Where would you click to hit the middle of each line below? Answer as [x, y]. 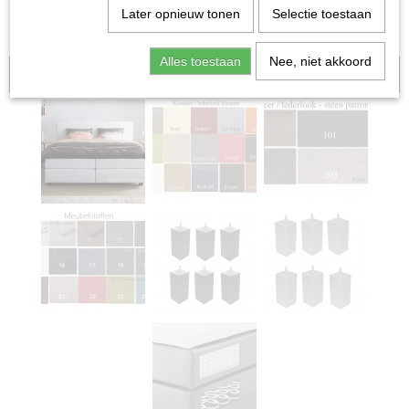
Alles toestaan [200, 61]
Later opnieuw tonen [180, 14]
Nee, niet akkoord [320, 61]
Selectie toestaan [321, 14]
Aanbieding [204, 73]
